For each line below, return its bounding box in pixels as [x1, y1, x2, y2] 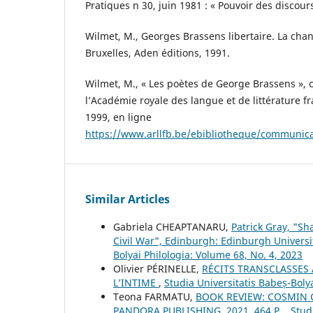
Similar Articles [85, 191, 170, 208]
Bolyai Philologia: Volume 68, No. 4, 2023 [113, 248, 303, 262]
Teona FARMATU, [113, 290, 196, 304]
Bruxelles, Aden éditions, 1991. [85, 46, 230, 60]
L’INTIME [113, 276, 159, 290]
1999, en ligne [85, 110, 152, 124]
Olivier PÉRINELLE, [113, 262, 202, 276]
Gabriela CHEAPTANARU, [113, 220, 231, 234]
